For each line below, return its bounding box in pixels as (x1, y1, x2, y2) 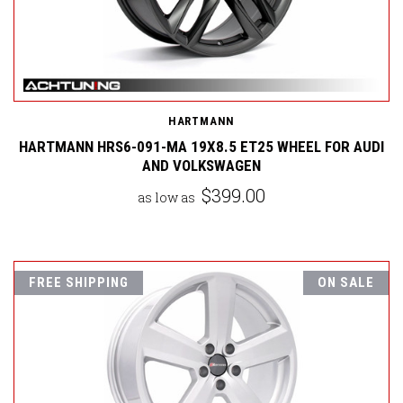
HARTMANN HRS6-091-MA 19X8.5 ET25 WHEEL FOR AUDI (19, 137, 384, 156)
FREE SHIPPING (29, 273, 129, 291)
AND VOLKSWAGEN (142, 156, 261, 175)
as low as (138, 188, 198, 206)
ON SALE (318, 273, 374, 291)
